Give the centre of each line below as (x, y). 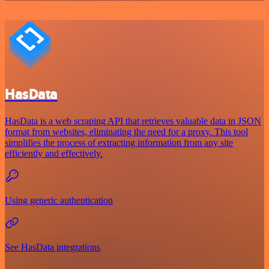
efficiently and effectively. (54, 154)
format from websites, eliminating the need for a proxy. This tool (126, 132)
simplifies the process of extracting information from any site (119, 143)
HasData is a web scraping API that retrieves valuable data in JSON (133, 121)
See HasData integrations (53, 247)
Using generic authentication (59, 201)
